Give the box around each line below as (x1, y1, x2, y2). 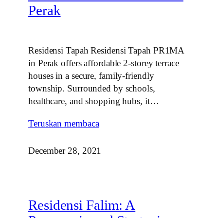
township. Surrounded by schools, (28, 83, 155, 94)
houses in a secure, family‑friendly (28, 71, 154, 81)
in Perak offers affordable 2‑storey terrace (28, 58, 179, 69)
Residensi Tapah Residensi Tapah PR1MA (28, 45, 184, 56)
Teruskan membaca (28, 118, 99, 128)
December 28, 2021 (28, 145, 102, 156)
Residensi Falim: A (28, 198, 136, 213)
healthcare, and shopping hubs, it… (28, 96, 159, 107)
